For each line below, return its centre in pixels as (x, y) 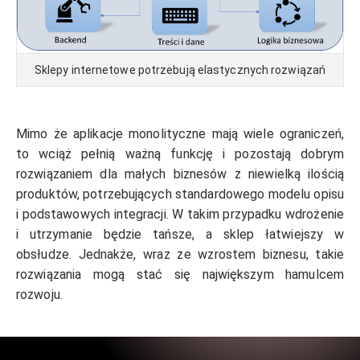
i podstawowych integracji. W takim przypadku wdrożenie (180, 215)
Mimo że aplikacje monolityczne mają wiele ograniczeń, (180, 134)
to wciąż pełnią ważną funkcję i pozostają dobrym (180, 154)
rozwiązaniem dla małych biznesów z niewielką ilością (180, 174)
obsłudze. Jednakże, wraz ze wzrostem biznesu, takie (180, 255)
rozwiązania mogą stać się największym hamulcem (180, 275)
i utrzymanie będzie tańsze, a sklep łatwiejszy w (180, 235)
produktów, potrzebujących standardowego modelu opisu (180, 194)
